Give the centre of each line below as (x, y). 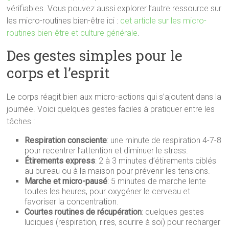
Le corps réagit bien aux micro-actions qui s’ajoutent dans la (114, 97)
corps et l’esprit (58, 73)
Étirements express (60, 161)
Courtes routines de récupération (83, 212)
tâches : (21, 121)
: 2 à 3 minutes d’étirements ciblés (156, 161)
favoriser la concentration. (72, 202)
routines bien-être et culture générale (72, 33)
